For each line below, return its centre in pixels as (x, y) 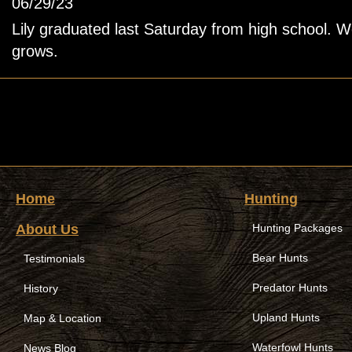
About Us (47, 229)
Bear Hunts (280, 258)
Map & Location (62, 318)
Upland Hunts (286, 317)
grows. (37, 51)
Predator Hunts (290, 288)
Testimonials (54, 258)
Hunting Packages (298, 228)
